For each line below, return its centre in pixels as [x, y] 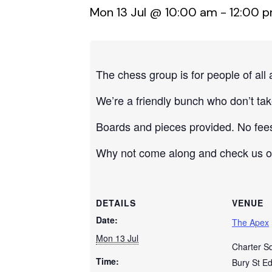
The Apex [250, 222]
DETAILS [116, 203]
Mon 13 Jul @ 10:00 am [154, 12]
